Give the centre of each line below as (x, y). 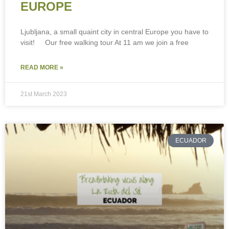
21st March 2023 (44, 94)
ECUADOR (191, 141)
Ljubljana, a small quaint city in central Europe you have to (114, 32)
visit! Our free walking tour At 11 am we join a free (105, 43)
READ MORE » (42, 68)
